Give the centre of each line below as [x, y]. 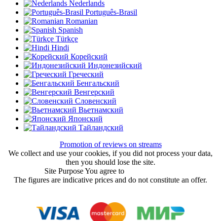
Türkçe [66, 38]
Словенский [95, 101]
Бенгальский [97, 83]
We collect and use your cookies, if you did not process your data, [110, 153]
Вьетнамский [100, 110]
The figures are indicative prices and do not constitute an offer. [110, 180]
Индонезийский [114, 65]
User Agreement [151, 171]
